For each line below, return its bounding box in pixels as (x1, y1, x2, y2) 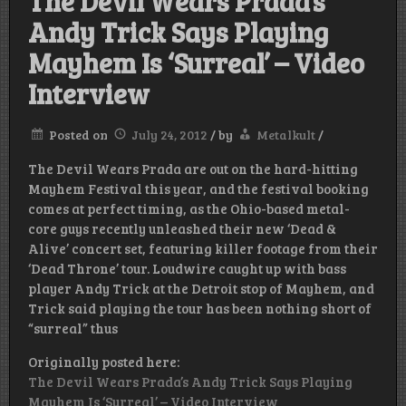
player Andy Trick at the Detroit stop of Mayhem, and (28, 279, 374, 298)
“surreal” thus (28, 319, 118, 338)
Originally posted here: (28, 353, 179, 372)
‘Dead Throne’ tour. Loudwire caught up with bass (28, 259, 346, 278)
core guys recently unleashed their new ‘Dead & (28, 219, 336, 238)
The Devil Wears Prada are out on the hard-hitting (28, 159, 358, 179)
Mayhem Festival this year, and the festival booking (28, 179, 369, 198)
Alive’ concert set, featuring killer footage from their (28, 239, 378, 258)
